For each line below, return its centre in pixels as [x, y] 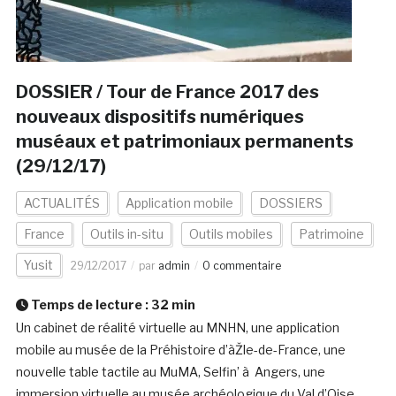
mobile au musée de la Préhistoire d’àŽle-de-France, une [180, 350]
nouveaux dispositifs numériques [160, 117]
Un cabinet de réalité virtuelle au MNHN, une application [177, 328]
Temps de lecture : [89, 305]
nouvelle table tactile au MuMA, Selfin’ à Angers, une [170, 372]
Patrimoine [331, 234]
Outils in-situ [126, 234]
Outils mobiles [231, 234]
